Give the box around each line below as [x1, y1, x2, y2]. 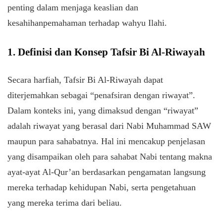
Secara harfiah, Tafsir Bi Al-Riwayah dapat [7, 75, 163, 85]
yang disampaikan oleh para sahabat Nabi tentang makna [7, 152, 212, 162]
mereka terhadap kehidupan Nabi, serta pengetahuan [7, 182, 196, 192]
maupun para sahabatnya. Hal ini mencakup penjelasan [7, 136, 205, 146]
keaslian [94, 2, 123, 12]
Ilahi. [146, 18, 167, 28]
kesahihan [7, 18, 43, 28]
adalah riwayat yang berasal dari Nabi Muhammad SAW [7, 121, 211, 131]
